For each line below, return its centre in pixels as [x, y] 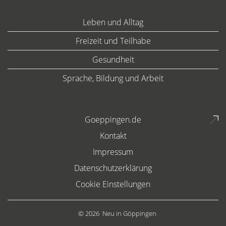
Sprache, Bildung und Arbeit [113, 78]
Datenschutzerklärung [113, 168]
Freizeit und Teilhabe [113, 41]
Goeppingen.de [113, 120]
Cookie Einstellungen [113, 184]
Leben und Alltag [113, 22]
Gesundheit [113, 60]
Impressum [113, 152]
